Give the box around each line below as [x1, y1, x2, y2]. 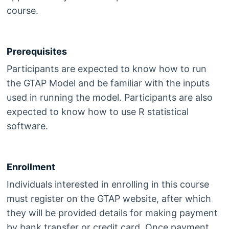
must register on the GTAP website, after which [6, 193, 211, 204]
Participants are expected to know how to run [6, 63, 207, 75]
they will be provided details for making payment [6, 208, 218, 219]
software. [6, 121, 48, 132]
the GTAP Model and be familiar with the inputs [6, 78, 210, 89]
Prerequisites [6, 46, 67, 57]
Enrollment [6, 162, 55, 173]
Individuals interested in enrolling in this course [6, 179, 209, 190]
